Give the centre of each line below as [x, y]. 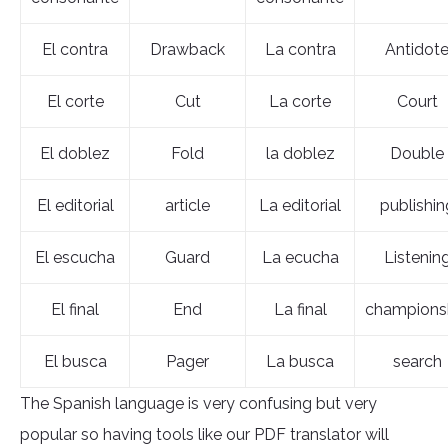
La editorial [300, 206]
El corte [75, 102]
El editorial [75, 206]
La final [300, 310]
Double [417, 154]
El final [75, 310]
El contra [75, 50]
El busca [75, 362]
